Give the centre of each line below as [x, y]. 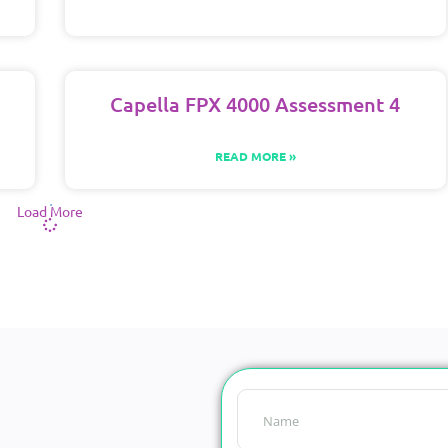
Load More [49, 211]
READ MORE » [255, 156]
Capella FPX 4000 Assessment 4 [255, 104]
